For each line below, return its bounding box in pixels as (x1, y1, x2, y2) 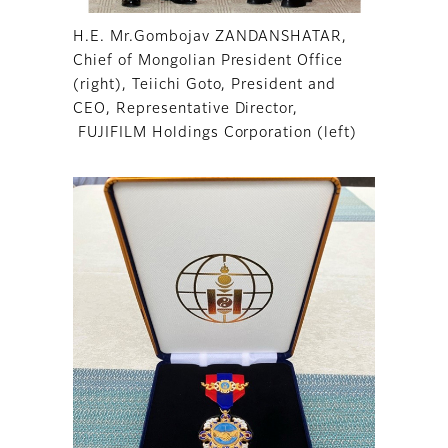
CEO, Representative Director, (73, 102, 299, 117)
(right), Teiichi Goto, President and (73, 78, 336, 93)
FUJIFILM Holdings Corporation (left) (73, 126, 357, 141)
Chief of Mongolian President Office (73, 54, 343, 69)
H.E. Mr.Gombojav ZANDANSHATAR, (73, 30, 348, 45)
